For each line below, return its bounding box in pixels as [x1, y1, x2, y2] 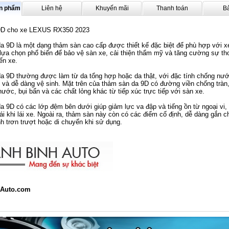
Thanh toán [156, 5, 188, 12]
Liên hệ [41, 5, 62, 12]
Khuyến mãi [95, 5, 129, 12]
